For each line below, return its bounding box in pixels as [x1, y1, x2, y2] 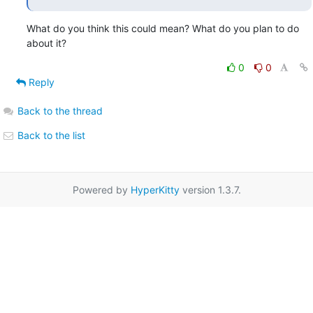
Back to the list [14, 129, 85, 141]
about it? [26, 36, 66, 49]
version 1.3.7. [179, 183, 241, 196]
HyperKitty [130, 183, 180, 196]
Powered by [72, 183, 131, 196]
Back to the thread [17, 104, 103, 117]
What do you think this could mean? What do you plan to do [26, 22, 299, 34]
